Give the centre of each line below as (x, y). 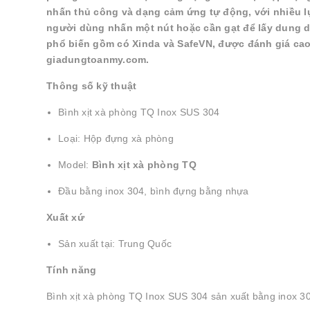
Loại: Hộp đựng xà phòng (116, 138)
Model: (75, 165)
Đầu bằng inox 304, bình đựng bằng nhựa (154, 191)
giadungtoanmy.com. (98, 60)
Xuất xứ (65, 217)
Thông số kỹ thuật (92, 86)
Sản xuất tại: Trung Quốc (115, 244)
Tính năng (72, 270)
